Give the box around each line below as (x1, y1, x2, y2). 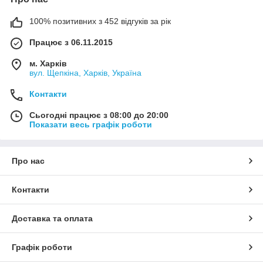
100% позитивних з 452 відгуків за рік (29, 16, 171, 26)
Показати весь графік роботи (29, 119, 152, 129)
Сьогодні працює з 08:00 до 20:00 (29, 110, 168, 120)
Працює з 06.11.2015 (29, 37, 113, 47)
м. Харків (29, 58, 67, 68)
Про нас (12, 156, 45, 166)
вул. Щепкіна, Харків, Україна (29, 68, 141, 77)
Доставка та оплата (12, 213, 93, 223)
